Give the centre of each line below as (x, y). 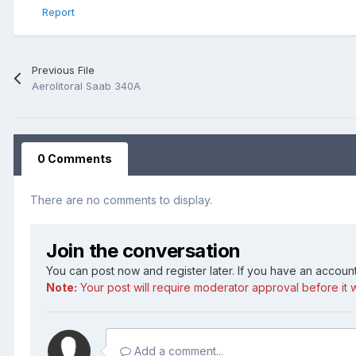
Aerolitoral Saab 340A (87, 85)
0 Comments (75, 158)
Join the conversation (143, 250)
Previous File (64, 70)
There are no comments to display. (121, 199)
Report (58, 12)
